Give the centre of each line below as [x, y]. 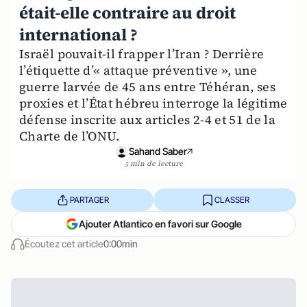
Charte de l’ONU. [70, 136]
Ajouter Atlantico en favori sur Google [160, 224]
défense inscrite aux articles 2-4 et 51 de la [148, 120]
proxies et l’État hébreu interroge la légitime [153, 103]
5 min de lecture [153, 163]
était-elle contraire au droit [127, 13]
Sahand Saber [158, 151]
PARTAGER [89, 199]
